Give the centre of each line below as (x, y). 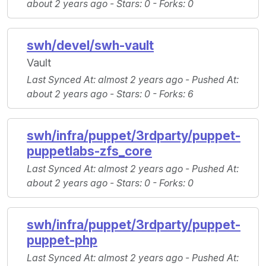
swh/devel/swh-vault (90, 46)
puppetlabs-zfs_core (89, 151)
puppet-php (62, 240)
